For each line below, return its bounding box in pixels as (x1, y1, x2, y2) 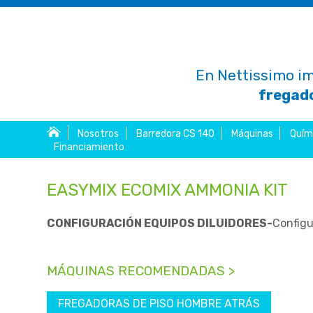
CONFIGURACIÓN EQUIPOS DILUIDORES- (47, 216, 273, 230)
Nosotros (78, 128, 119, 140)
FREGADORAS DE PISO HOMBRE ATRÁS (58, 297, 261, 311)
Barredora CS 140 (136, 128, 214, 140)
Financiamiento (53, 141, 124, 154)
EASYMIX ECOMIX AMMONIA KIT (47, 180, 289, 200)
